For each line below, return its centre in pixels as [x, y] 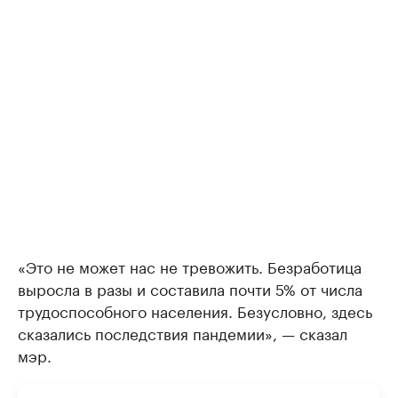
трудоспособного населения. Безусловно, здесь [195, 310]
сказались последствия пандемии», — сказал [183, 333]
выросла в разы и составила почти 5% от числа [190, 288]
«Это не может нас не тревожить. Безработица [190, 266]
